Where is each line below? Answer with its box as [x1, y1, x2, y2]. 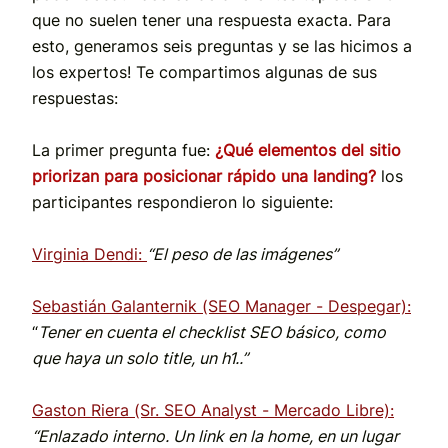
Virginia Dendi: [32, 244, 142, 265]
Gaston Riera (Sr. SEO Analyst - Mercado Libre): [32, 400, 394, 421]
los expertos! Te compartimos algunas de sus [32, 62, 377, 83]
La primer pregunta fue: [32, 140, 215, 161]
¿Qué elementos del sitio [215, 140, 401, 161]
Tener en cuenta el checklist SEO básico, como [38, 322, 386, 343]
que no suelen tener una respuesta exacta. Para [32, 10, 391, 31]
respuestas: [32, 88, 118, 109]
